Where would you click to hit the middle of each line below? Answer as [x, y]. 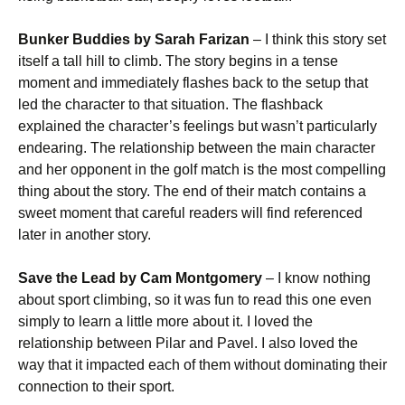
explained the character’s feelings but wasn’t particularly [198, 126]
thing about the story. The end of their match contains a [192, 191]
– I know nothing [316, 278]
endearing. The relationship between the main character [197, 148]
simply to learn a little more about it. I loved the [165, 321]
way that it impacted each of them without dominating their [202, 365]
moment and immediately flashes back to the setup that [193, 83]
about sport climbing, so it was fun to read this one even [195, 300]
